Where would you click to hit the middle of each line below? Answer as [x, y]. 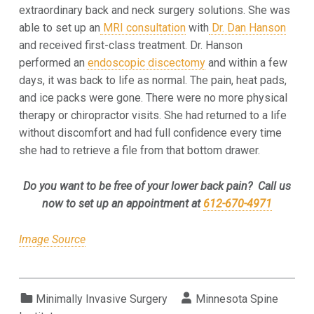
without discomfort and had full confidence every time [150, 132]
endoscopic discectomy [146, 62]
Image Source [52, 239]
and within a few [246, 62]
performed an [53, 62]
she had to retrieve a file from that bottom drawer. [139, 150]
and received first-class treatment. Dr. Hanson [130, 45]
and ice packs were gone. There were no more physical [153, 97]
